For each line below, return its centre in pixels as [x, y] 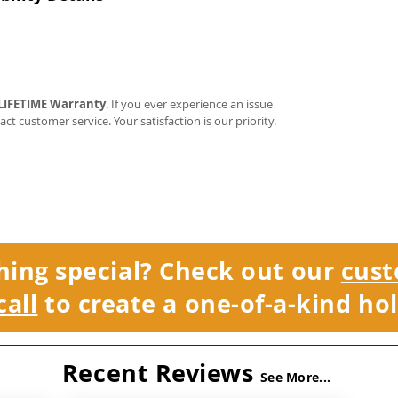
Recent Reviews [161, 373]
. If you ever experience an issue [189, 104]
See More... [296, 377]
